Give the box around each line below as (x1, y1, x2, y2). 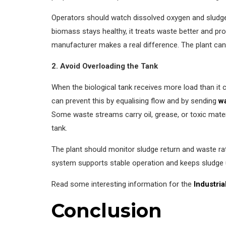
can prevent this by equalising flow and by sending (51, 96, 218, 105)
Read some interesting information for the (51, 179, 194, 189)
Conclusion (51, 199, 162, 222)
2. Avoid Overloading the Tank (51, 61, 158, 71)
